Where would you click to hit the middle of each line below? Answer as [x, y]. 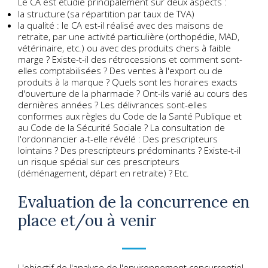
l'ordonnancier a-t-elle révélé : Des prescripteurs [118, 138]
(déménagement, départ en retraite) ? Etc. [103, 173]
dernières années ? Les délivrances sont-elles [112, 104]
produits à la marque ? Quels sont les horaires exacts [128, 82]
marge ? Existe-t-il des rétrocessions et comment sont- [130, 59]
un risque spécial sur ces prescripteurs [99, 161]
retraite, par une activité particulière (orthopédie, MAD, [129, 36]
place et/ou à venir [87, 220]
